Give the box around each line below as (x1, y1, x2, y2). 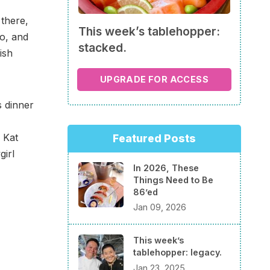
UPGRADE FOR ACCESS (99, 74, 209, 85)
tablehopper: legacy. (133, 247, 222, 258)
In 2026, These (133, 162, 199, 173)
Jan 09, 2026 (133, 202, 186, 213)
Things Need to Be (133, 174, 213, 185)
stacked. (78, 40, 127, 55)
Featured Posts (113, 131, 196, 145)
